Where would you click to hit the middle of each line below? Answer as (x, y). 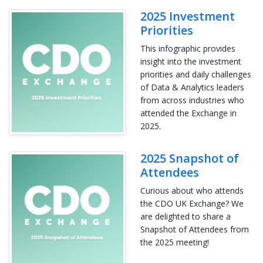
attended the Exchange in (188, 113)
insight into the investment (191, 62)
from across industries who (192, 100)
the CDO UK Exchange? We (192, 204)
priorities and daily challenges (196, 75)
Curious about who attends (192, 191)
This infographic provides (188, 49)
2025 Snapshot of (190, 159)
